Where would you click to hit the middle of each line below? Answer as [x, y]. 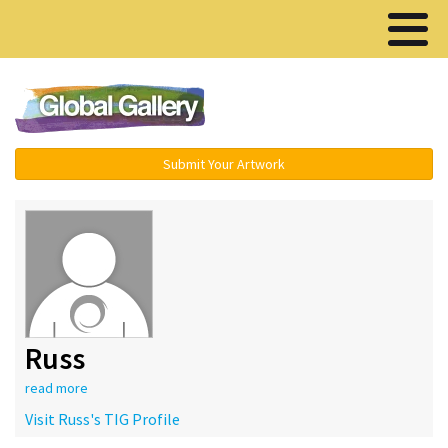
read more [56, 388]
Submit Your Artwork [224, 164]
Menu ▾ [340, 110]
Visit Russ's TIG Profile [102, 418]
